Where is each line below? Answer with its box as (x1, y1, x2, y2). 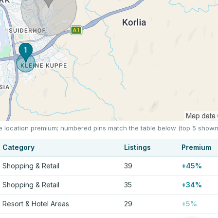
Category (2, 143, 35, 151)
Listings (124, 143, 151, 151)
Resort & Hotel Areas (2, 199, 69, 208)
